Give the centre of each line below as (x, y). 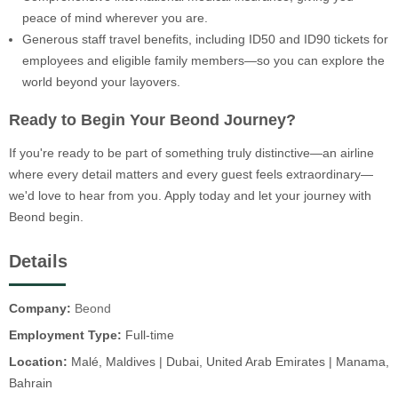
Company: (40, 309)
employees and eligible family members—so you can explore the (203, 61)
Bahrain (31, 383)
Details (38, 261)
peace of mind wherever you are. (115, 18)
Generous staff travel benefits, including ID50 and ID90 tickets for (205, 40)
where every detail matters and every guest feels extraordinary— (191, 174)
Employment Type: (65, 335)
